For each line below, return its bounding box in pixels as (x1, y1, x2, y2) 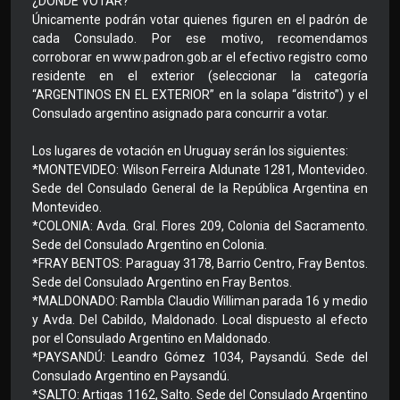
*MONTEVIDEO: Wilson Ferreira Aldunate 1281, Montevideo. (32, 162, 368, 178)
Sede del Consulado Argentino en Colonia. (32, 237, 267, 253)
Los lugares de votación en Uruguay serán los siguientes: (32, 144, 348, 159)
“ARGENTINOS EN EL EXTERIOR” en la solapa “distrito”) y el (32, 87, 368, 103)
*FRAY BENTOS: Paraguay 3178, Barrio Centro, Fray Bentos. (32, 256, 368, 271)
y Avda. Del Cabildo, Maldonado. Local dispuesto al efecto (32, 312, 368, 328)
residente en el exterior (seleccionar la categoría (32, 69, 368, 84)
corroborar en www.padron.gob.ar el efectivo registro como (32, 50, 368, 65)
